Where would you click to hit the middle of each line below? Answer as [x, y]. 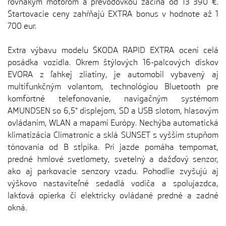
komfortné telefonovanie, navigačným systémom [113, 99]
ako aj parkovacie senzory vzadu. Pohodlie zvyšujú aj [113, 171]
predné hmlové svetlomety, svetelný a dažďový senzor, [113, 159]
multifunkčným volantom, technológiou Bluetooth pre [113, 87]
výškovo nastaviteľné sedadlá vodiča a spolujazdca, [113, 183]
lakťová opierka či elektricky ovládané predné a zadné [113, 195]
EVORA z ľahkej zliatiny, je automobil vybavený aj [113, 74]
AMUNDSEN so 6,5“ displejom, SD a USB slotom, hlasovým [113, 111]
